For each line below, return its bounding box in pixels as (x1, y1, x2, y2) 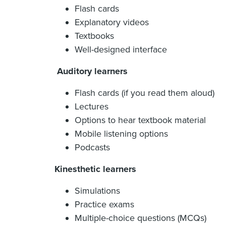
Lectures (75, 101, 110, 112)
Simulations (75, 185, 122, 197)
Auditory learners (57, 66, 128, 77)
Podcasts (75, 142, 110, 153)
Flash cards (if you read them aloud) (75, 87, 216, 99)
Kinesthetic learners (54, 163, 136, 175)
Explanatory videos (75, 17, 150, 28)
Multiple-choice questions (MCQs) (75, 212, 206, 224)
